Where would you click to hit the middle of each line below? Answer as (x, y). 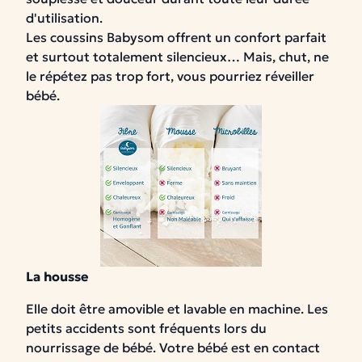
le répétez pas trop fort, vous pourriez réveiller (170, 76)
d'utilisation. (64, 18)
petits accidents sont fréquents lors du (146, 328)
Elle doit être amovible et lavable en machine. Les (177, 309)
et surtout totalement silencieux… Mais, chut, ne (177, 57)
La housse (59, 276)
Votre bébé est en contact (240, 347)
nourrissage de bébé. (93, 347)
